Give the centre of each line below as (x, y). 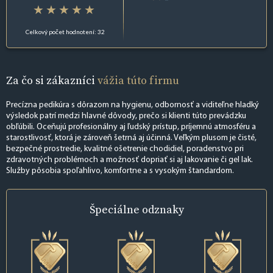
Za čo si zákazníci (52, 80)
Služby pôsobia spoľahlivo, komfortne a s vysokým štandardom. (120, 171)
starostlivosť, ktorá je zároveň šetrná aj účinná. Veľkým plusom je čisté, (131, 138)
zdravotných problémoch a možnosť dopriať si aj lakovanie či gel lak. (129, 160)
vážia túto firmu (138, 80)
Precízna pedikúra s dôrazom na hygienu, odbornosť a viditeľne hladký (133, 105)
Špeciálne (115, 210)
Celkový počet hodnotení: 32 (65, 31)
